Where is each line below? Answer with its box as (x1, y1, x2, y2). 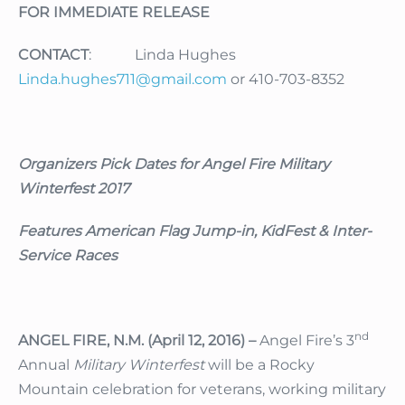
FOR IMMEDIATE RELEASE (18, 4, 210, 22)
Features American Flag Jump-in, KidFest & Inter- (18, 222, 372, 240)
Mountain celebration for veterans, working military (18, 381, 386, 399)
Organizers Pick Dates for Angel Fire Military (18, 155, 330, 174)
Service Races (18, 247, 118, 265)
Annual (18, 356, 73, 374)
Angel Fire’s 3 (256, 332, 354, 350)
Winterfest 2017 (18, 180, 129, 198)
